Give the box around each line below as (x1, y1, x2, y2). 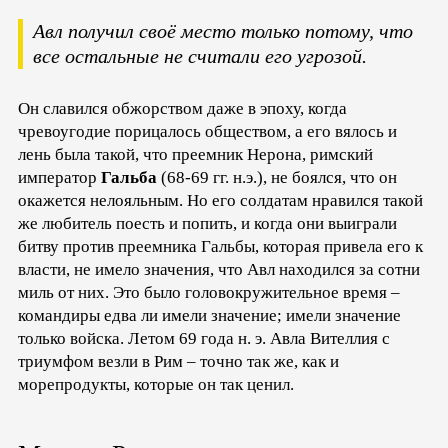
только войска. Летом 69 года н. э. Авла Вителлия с (18, 328, 390, 348)
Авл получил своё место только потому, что (33, 19, 413, 42)
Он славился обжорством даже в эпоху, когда (18, 98, 347, 118)
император (18, 167, 101, 187)
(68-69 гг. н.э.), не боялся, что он (157, 167, 397, 187)
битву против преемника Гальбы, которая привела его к (18, 236, 423, 256)
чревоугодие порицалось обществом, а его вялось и (18, 121, 397, 141)
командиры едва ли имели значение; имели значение (18, 305, 401, 325)
